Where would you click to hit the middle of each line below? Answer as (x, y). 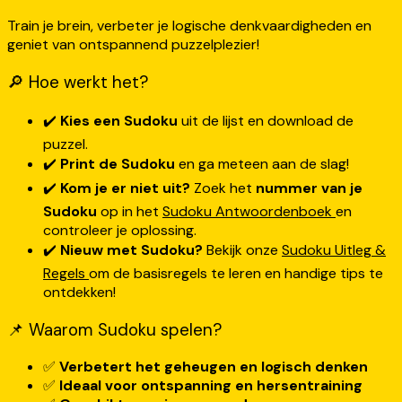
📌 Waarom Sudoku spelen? (114, 329)
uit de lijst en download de (266, 120)
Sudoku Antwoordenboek (249, 211)
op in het (130, 211)
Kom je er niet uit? (125, 188)
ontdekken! (79, 292)
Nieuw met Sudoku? (131, 249)
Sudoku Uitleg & (334, 249)
